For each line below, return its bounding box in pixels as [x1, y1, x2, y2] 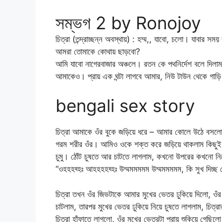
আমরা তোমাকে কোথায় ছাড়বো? [55, 46, 140, 56]
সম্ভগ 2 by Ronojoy [55, 12, 201, 33]
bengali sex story [55, 95, 195, 116]
